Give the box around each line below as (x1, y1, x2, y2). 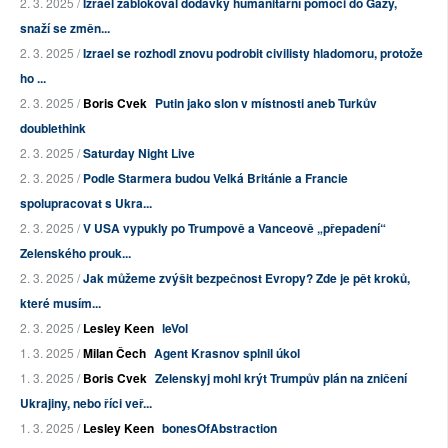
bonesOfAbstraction (162, 419, 277, 438)
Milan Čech (83, 344, 146, 363)
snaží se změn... (20, 19, 110, 38)
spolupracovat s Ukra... (20, 194, 152, 213)
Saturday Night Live (83, 144, 195, 163)
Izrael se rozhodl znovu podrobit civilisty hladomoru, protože (83, 44, 423, 63)
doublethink (20, 119, 86, 138)
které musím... (20, 294, 101, 313)
